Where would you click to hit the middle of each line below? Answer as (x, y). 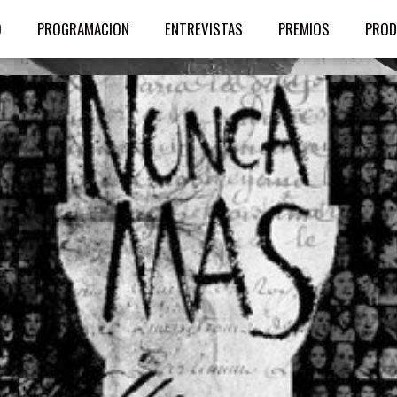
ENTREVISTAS (204, 29)
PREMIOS (304, 29)
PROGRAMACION (83, 29)
